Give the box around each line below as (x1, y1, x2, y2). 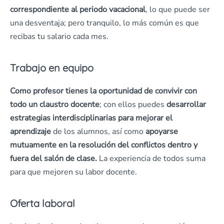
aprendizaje (10, 126, 51, 137)
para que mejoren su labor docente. (10, 166, 137, 177)
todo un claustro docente (10, 99, 99, 110)
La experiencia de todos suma (97, 153, 205, 164)
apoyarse (145, 126, 178, 137)
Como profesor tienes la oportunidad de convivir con (10, 85, 197, 96)
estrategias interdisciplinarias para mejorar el (10, 112, 172, 123)
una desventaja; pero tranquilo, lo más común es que (10, 17, 199, 28)
